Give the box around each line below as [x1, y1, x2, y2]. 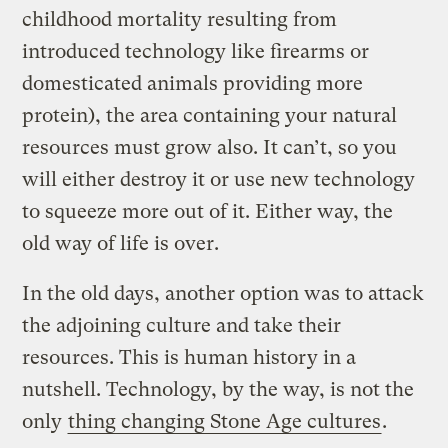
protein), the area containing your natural [22, 103, 398, 127]
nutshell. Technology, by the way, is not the [22, 377, 415, 401]
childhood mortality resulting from [22, 7, 338, 31]
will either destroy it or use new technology [22, 167, 416, 191]
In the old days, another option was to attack [22, 281, 425, 305]
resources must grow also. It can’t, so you [22, 135, 398, 159]
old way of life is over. [22, 231, 220, 255]
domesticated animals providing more [22, 71, 364, 95]
